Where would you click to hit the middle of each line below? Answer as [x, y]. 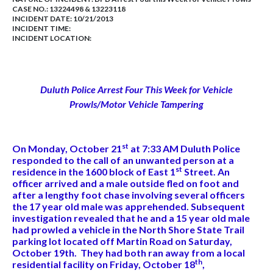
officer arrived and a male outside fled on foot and [126, 183]
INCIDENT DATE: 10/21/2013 [63, 19]
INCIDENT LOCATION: [52, 38]
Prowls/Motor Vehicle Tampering [136, 104]
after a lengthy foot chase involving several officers [129, 194]
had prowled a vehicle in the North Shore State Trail [128, 229]
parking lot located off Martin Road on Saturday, [122, 241]
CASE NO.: [31, 9]
